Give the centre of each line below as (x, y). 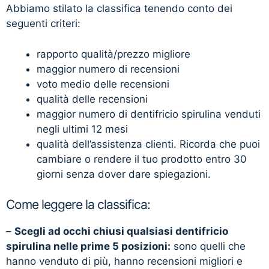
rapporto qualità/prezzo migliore (113, 54)
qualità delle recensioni (92, 99)
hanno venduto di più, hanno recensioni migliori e (124, 261)
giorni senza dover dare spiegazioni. (124, 174)
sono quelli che (208, 246)
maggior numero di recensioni (108, 69)
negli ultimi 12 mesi (82, 129)
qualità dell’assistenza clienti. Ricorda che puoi (148, 144)
